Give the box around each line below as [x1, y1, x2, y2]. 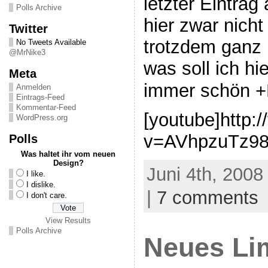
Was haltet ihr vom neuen [21, 150, 116, 159]
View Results [45, 216, 92, 225]
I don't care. [26, 191, 67, 200]
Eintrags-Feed [16, 93, 65, 102]
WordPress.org [16, 113, 68, 122]
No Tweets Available [16, 38, 86, 47]
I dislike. [26, 180, 56, 189]
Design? [53, 159, 84, 167]
